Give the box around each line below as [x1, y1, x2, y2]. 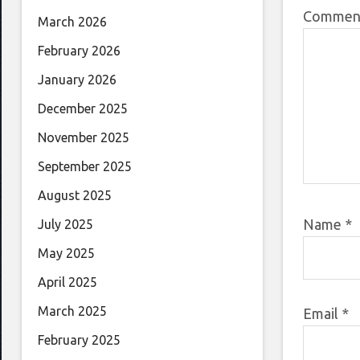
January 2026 [38, 72, 117, 88]
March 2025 [38, 304, 107, 319]
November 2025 [38, 130, 129, 145]
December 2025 [38, 101, 128, 117]
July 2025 [38, 217, 93, 232]
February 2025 [38, 333, 121, 348]
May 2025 [38, 246, 95, 261]
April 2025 [38, 275, 97, 290]
